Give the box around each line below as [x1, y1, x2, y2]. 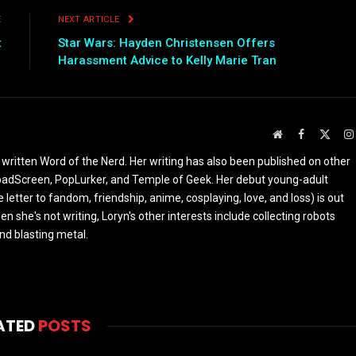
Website [281, 128, 317, 140]
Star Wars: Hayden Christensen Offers [57, 36, 275, 51]
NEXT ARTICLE [57, 14, 122, 25]
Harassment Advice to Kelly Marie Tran [57, 53, 277, 68]
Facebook [304, 128, 346, 140]
